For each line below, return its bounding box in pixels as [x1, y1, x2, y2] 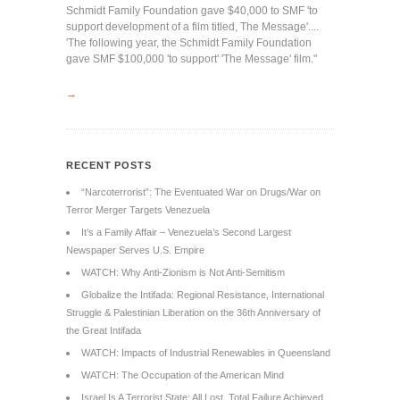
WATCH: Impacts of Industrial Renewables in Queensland [81, 347, 330, 358]
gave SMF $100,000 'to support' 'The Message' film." [66, 53, 317, 65]
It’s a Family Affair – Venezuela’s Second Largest [81, 227, 291, 237]
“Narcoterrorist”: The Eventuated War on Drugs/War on [81, 187, 321, 197]
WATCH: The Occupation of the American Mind [81, 370, 284, 380]
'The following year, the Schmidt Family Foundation [66, 37, 312, 49]
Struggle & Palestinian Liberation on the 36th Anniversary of [66, 307, 321, 318]
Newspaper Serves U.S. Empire [66, 245, 204, 255]
